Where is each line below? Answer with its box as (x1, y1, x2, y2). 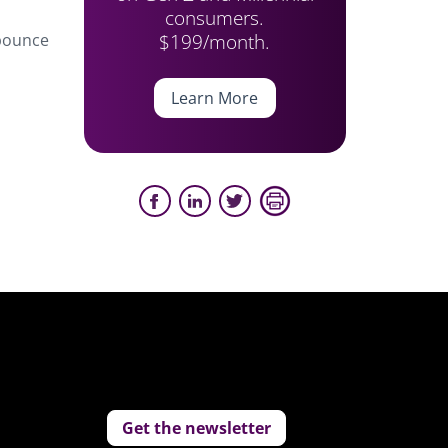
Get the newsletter (122, 417, 272, 439)
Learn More (171, 87, 259, 109)
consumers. (165, 4, 265, 31)
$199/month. (159, 28, 271, 55)
